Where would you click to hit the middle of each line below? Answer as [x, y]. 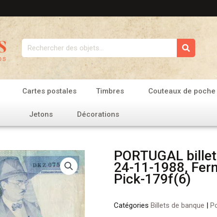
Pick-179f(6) [152, 179]
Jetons [41, 114]
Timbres [110, 91]
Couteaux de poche [182, 91]
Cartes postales [50, 91]
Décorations [98, 114]
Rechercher [41, 44]
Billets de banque [177, 205]
